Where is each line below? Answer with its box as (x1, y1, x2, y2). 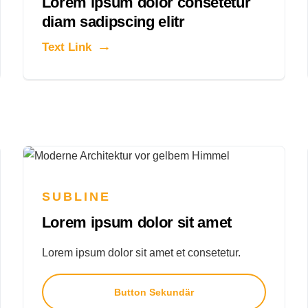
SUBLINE (41, 189, 111, 203)
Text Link (41, 41, 91, 54)
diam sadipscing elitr (41, 13, 185, 31)
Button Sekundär (114, 286, 194, 298)
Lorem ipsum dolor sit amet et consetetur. (41, 246, 241, 258)
